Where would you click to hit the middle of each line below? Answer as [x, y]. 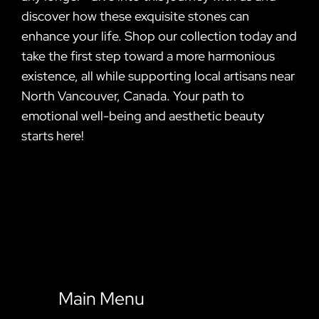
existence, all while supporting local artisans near [158, 75]
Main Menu [102, 298]
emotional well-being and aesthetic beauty [143, 115]
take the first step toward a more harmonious [148, 56]
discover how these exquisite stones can [135, 16]
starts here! [53, 135]
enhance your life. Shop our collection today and [159, 36]
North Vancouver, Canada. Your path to [133, 95]
